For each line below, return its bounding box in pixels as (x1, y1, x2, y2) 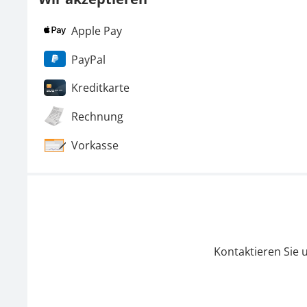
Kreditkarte (71, 80, 130, 96)
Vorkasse (71, 137, 119, 153)
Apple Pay (71, 23, 122, 38)
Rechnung (71, 108, 123, 124)
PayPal (71, 51, 106, 67)
